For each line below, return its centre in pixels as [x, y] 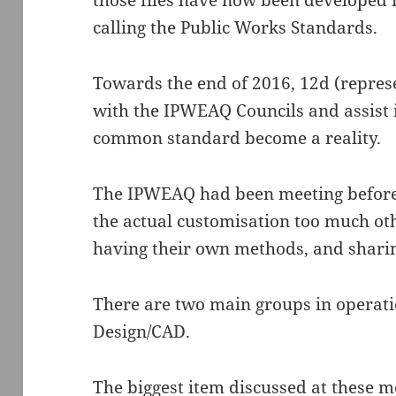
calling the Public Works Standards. [236, 28]
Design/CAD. [142, 332]
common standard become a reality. [237, 138]
